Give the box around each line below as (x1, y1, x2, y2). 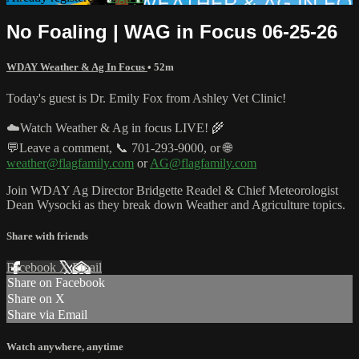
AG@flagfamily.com (150, 155, 256, 170)
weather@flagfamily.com (6, 155, 134, 170)
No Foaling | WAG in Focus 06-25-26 (6, 20, 337, 42)
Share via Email (7, 308, 87, 322)
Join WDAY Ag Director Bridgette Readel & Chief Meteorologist (6, 183, 338, 197)
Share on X (7, 292, 65, 306)
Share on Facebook (7, 276, 105, 290)
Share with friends (6, 230, 88, 243)
